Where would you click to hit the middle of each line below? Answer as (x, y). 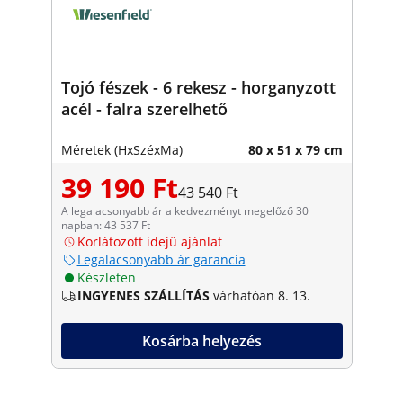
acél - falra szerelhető (144, 108)
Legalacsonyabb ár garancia (161, 259)
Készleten (106, 277)
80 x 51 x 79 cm (295, 149)
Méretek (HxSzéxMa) (121, 149)
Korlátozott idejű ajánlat (149, 241)
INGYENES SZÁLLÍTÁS (143, 295)
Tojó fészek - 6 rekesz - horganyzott (198, 87)
